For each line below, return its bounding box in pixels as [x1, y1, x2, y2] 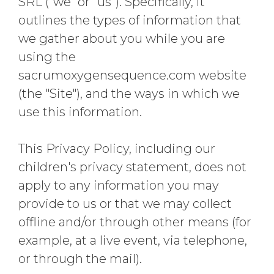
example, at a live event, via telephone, [18, 233, 247, 248]
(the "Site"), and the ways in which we [18, 86, 240, 101]
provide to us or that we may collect [18, 196, 232, 211]
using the [18, 50, 76, 64]
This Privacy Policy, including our [18, 141, 215, 156]
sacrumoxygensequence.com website [18, 68, 246, 83]
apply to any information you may [18, 178, 219, 193]
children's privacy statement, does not [18, 160, 246, 174]
